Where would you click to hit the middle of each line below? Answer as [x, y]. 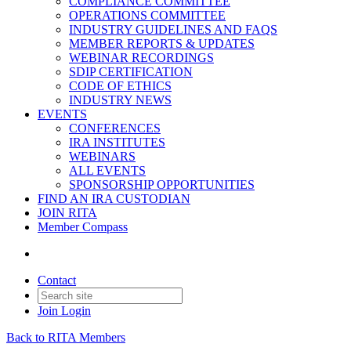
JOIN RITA [67, 213]
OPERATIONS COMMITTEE [147, 15]
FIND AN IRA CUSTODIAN [114, 199]
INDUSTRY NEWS [120, 100]
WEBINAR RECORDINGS [141, 58]
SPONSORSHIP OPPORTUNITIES [162, 185]
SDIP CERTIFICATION [131, 72]
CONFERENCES [115, 128]
